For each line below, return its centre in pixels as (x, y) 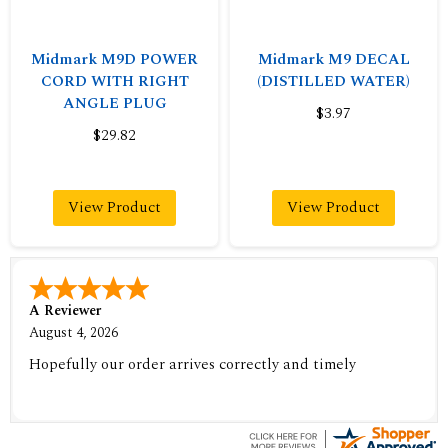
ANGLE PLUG (114, 103)
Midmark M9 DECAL (333, 59)
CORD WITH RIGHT (114, 81)
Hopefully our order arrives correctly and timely (193, 365)
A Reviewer (65, 311)
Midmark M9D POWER (114, 59)
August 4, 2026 (74, 333)
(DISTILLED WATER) (333, 81)
